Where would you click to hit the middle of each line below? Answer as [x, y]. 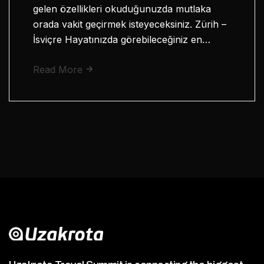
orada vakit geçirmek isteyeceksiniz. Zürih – [130, 24]
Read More [59, 69]
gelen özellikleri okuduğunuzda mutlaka [122, 9]
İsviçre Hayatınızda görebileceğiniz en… [122, 39]
